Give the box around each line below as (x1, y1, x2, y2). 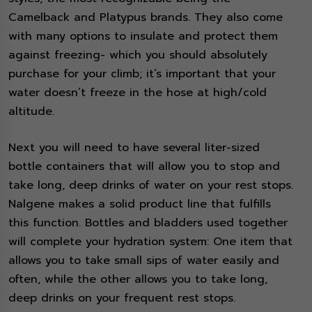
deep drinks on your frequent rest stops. (8, 290, 240, 307)
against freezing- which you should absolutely (8, 47, 267, 64)
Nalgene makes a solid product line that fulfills (8, 196, 271, 213)
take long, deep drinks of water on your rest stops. (8, 177, 293, 194)
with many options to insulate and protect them (8, 28, 278, 45)
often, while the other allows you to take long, (8, 271, 267, 288)
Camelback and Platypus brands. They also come (8, 9, 283, 26)
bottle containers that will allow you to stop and (8, 158, 280, 175)
